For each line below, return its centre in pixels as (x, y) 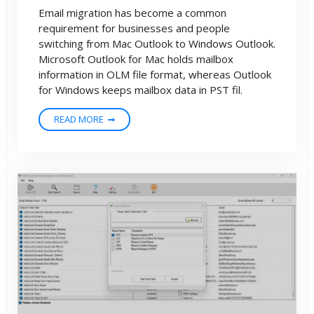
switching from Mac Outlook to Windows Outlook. (157, 44)
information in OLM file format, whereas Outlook (155, 75)
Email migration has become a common (132, 13)
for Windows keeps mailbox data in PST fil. (141, 90)
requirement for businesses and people (134, 28)
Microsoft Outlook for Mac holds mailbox (136, 59)
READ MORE (79, 120)
